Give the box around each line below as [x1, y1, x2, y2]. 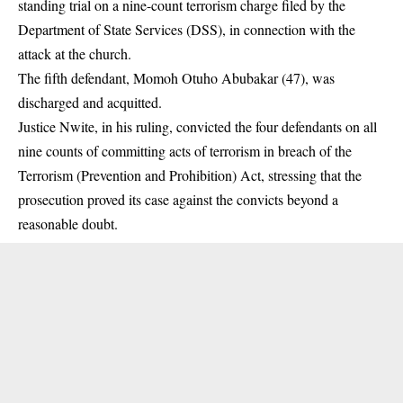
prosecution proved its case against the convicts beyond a [18, 190, 338, 209]
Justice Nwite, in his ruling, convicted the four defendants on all [18, 117, 377, 136]
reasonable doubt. [18, 214, 118, 233]
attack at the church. [18, 44, 131, 63]
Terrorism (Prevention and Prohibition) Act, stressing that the [18, 166, 362, 184]
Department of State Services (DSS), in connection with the [18, 20, 355, 39]
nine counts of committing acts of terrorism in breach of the [18, 141, 352, 160]
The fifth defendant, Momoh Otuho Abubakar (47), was [18, 68, 335, 87]
